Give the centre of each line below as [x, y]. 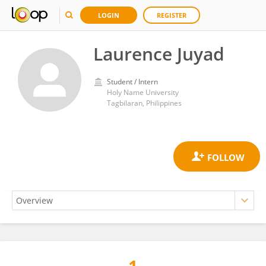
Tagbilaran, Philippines [144, 103]
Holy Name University [143, 92]
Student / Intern [132, 82]
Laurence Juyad [159, 54]
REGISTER [172, 15]
